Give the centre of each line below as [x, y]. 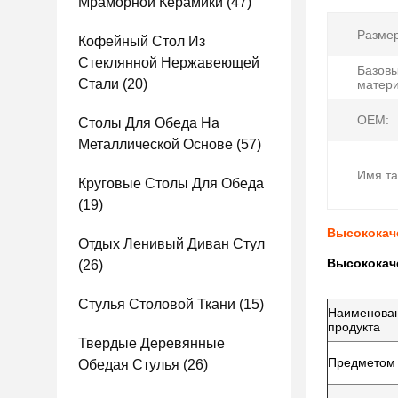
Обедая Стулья [129, 365]
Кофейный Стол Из [142, 41]
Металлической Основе [155, 144]
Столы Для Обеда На [149, 123]
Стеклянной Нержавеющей [169, 63]
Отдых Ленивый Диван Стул [171, 244]
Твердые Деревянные [151, 343]
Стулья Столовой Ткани [157, 304]
